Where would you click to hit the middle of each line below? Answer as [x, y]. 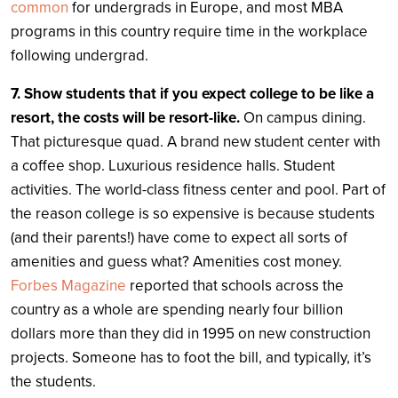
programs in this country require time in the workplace [189, 31]
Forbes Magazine [68, 285]
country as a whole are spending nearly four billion [177, 309]
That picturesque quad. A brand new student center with [195, 141]
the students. [53, 381]
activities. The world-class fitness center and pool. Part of [198, 189]
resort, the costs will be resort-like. [127, 117]
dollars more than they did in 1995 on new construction [191, 333]
